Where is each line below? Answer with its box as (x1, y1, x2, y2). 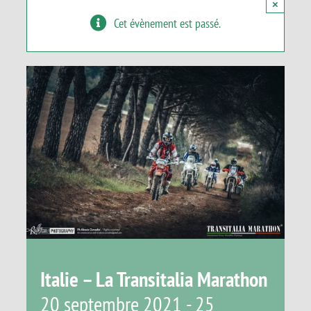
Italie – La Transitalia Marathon (40, 265, 267, 293)
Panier (21, 8, 50, 27)
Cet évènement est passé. (114, 15, 221, 32)
